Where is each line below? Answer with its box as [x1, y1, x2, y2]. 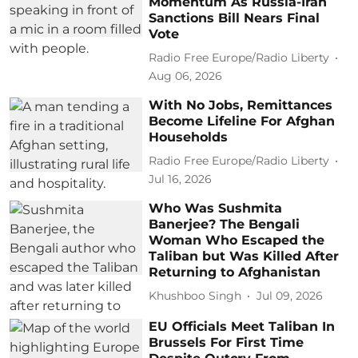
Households [149, 129, 229, 145]
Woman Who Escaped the [149, 232, 325, 248]
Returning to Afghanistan [149, 264, 321, 280]
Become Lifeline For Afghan [149, 113, 336, 129]
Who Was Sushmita [149, 200, 283, 216]
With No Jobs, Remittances [149, 97, 333, 113]
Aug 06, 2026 [149, 68, 223, 83]
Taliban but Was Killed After [149, 248, 340, 264]
